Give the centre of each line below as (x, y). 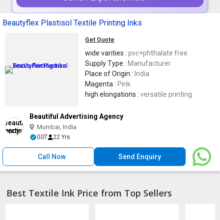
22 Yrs (62, 137)
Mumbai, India (57, 127)
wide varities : (107, 53)
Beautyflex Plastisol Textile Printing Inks (72, 23)
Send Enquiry (140, 156)
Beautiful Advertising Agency (76, 116)
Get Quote (100, 40)
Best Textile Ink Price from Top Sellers (89, 193)
